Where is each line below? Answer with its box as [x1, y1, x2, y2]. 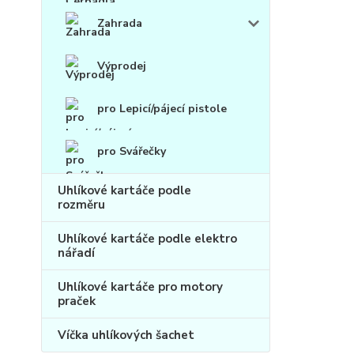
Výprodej [97, 58, 146, 74]
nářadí [58, 245, 95, 262]
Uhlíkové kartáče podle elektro [58, 231, 237, 247]
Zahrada [97, 16, 142, 32]
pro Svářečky [97, 144, 166, 160]
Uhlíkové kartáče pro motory [58, 279, 223, 296]
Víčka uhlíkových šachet [58, 327, 194, 344]
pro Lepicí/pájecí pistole [97, 101, 227, 117]
